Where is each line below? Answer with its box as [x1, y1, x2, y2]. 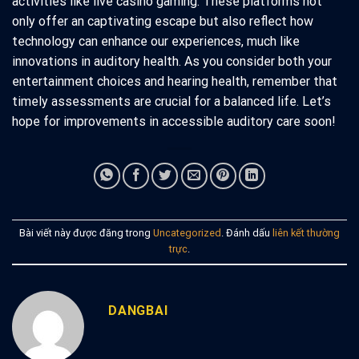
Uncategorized [153, 226, 221, 239]
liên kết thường [272, 226, 340, 239]
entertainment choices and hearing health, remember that [12, 73, 337, 89]
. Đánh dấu [221, 226, 272, 239]
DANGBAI [108, 302, 168, 318]
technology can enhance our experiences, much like [12, 33, 300, 49]
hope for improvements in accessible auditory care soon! [12, 113, 336, 129]
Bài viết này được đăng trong [19, 226, 153, 239]
